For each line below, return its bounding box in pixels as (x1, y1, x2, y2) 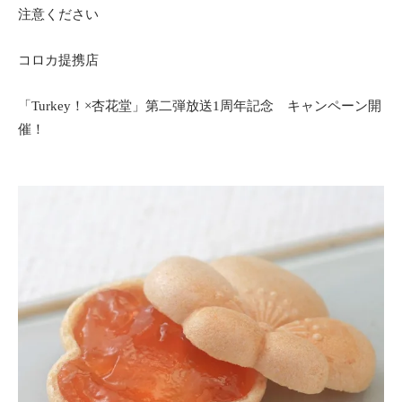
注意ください (18, 7, 99, 22)
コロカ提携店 (18, 53, 99, 67)
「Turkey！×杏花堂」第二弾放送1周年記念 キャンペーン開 (18, 99, 381, 113)
